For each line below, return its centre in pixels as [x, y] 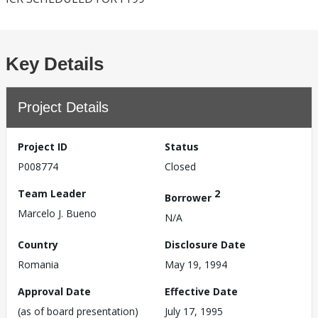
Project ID [43, 147]
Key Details [55, 64]
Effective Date [201, 291]
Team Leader [52, 193]
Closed [180, 166]
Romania [38, 264]
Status [182, 147]
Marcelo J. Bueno [57, 213]
